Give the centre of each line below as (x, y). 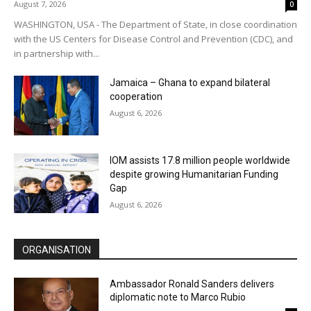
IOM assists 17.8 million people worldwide (200, 160)
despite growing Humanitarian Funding (194, 174)
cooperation (136, 97)
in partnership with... (57, 54)
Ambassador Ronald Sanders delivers (192, 284)
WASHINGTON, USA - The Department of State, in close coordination (155, 25)
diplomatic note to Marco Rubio (178, 297)
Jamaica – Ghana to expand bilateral (190, 83)
